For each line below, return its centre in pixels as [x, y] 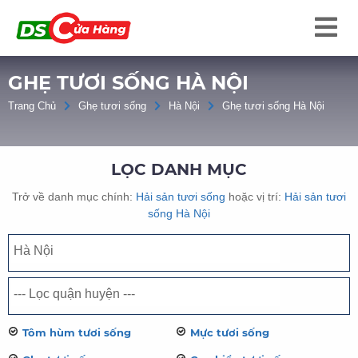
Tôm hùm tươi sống [77, 332]
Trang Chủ [32, 106]
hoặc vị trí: [255, 197]
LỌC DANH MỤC [179, 169]
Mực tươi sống [229, 332]
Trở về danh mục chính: [74, 197]
